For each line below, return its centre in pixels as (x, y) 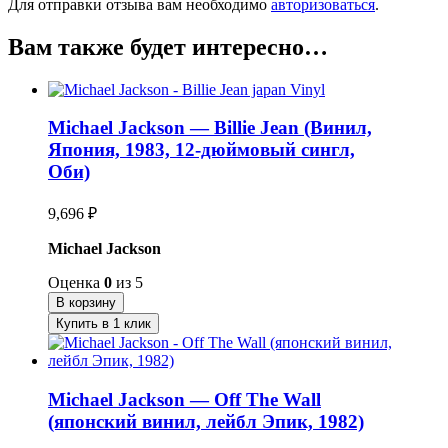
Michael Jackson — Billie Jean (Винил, (210, 128)
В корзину (86, 303)
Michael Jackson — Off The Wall (184, 399)
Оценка (76, 283)
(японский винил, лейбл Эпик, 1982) (206, 421)
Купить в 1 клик (103, 324)
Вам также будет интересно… (168, 46)
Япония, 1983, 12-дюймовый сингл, (201, 150)
